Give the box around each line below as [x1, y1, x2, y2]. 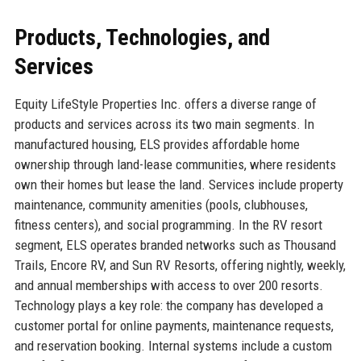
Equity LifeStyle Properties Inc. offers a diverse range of [14, 95, 317, 112]
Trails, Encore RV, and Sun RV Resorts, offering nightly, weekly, [14, 256, 346, 273]
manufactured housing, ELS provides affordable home [14, 135, 300, 152]
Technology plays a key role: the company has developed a [14, 297, 323, 313]
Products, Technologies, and [14, 23, 270, 51]
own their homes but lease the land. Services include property [14, 176, 343, 193]
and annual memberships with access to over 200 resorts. [14, 276, 323, 293]
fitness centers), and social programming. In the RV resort [14, 216, 322, 233]
